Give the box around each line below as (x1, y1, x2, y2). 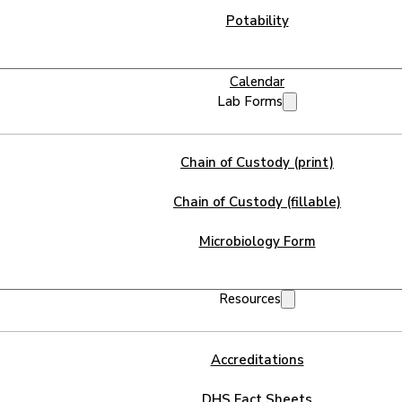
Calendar (230, 72, 284, 91)
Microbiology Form (198, 232, 316, 250)
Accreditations (210, 350, 304, 369)
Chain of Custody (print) (180, 153, 334, 171)
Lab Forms (217, 92, 283, 110)
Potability (225, 11, 289, 30)
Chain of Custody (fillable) (173, 192, 341, 211)
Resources (219, 289, 281, 308)
